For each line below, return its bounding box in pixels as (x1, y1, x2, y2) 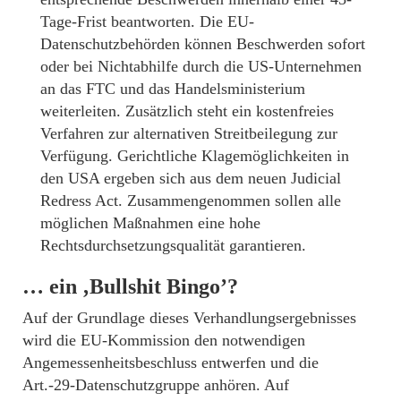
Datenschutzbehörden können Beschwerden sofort (40, 34, 365, 53)
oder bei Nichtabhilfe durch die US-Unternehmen (40, 56, 362, 75)
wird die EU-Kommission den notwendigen (22, 330, 305, 349)
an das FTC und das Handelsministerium (40, 79, 305, 98)
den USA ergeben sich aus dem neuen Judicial (40, 168, 341, 187)
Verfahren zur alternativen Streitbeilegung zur (40, 124, 337, 142)
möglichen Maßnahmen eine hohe (40, 213, 260, 232)
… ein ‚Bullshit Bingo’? (22, 274, 238, 298)
